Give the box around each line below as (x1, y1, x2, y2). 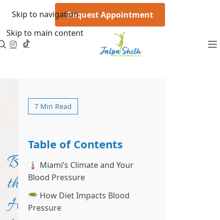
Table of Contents (28, 137, 123, 151)
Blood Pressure (28, 172, 85, 183)
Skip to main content (6, 27, 83, 38)
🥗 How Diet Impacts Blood (28, 190, 130, 201)
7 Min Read (34, 102, 72, 111)
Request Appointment (67, 9, 153, 20)
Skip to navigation (11, 9, 79, 20)
